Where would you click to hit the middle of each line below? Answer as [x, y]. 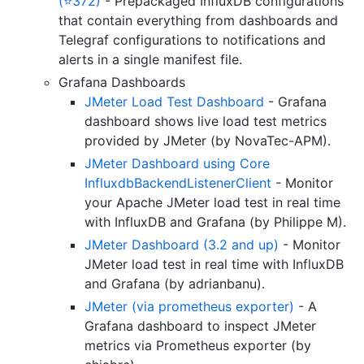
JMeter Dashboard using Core [177, 164]
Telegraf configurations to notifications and [192, 40]
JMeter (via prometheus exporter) [189, 307]
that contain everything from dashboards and [198, 21]
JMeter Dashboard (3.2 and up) [182, 245]
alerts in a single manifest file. [150, 60]
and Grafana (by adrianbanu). [175, 284]
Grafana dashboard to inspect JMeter [200, 326]
